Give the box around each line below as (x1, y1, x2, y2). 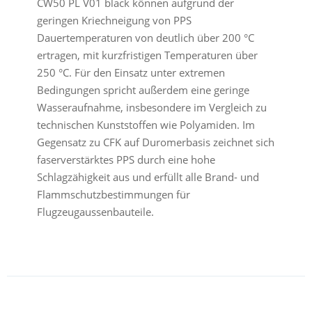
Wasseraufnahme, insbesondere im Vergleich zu (36, 100, 267, 115)
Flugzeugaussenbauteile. (36, 205, 154, 219)
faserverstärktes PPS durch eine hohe (36, 153, 215, 167)
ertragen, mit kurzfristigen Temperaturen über (36, 48, 258, 63)
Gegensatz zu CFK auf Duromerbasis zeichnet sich (36, 135, 274, 150)
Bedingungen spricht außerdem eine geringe (36, 83, 249, 97)
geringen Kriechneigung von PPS (36, 13, 192, 28)
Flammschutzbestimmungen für (36, 187, 190, 202)
